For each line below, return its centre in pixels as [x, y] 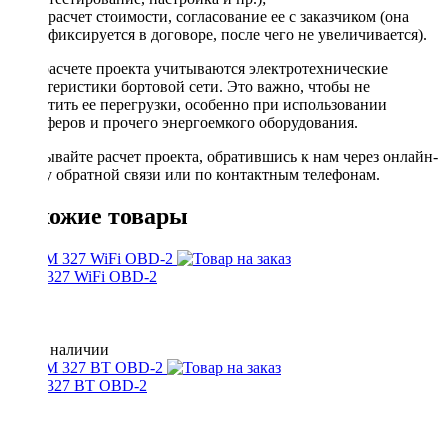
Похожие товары [98, 216]
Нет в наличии [58, 350]
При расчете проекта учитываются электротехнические [198, 68]
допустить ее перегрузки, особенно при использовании [197, 104]
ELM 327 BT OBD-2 [77, 386]
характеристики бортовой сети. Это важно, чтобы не [189, 86]
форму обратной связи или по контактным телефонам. [194, 174]
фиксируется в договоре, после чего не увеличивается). [237, 34]
